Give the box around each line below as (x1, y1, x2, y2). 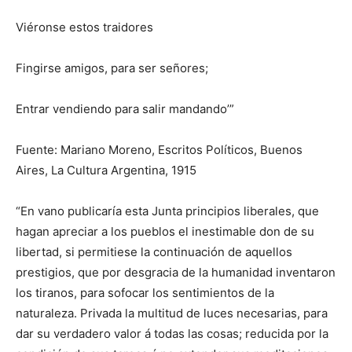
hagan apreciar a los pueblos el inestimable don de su (16, 223, 314, 239)
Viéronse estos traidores (16, 19, 153, 35)
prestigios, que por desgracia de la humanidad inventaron (16, 264, 335, 280)
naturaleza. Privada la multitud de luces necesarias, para (16, 305, 328, 321)
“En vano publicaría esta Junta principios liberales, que (16, 203, 319, 218)
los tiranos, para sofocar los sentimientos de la (16, 284, 274, 300)
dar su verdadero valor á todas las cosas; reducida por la (16, 325, 328, 341)
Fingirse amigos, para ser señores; (16, 60, 208, 75)
